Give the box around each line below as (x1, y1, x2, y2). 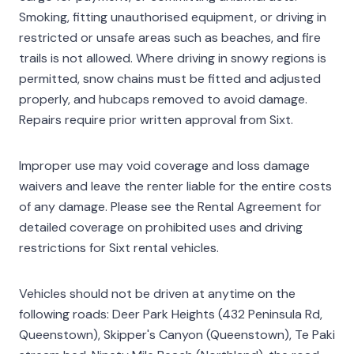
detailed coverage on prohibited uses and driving (19, 219, 303, 235)
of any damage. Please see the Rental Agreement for (19, 198, 322, 215)
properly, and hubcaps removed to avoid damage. (19, 91, 307, 107)
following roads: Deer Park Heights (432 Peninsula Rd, (19, 306, 322, 322)
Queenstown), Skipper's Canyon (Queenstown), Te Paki (19, 326, 335, 343)
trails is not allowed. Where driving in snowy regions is (19, 50, 326, 66)
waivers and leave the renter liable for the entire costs (19, 178, 332, 194)
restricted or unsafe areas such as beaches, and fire (19, 29, 321, 46)
